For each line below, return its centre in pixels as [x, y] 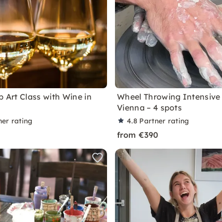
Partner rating [164, 121]
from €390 [138, 135]
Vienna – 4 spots [150, 108]
